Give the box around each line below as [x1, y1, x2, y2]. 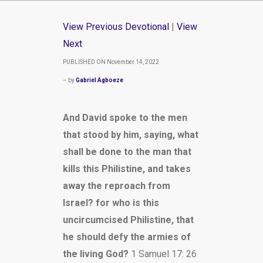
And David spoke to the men [62, 112, 187, 123]
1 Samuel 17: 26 [130, 248, 197, 259]
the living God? [62, 248, 131, 259]
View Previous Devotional [62, 21, 169, 32]
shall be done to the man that [62, 146, 191, 157]
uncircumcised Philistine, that [62, 214, 194, 225]
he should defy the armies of [62, 231, 191, 242]
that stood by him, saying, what [62, 129, 198, 140]
